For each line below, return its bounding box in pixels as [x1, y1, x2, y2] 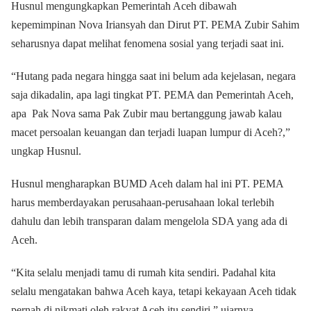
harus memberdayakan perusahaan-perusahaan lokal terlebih [11, 196, 274, 208]
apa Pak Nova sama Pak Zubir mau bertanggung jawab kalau [11, 108, 282, 119]
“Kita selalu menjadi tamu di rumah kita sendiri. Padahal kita [11, 267, 276, 278]
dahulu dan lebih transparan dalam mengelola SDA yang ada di [11, 215, 287, 227]
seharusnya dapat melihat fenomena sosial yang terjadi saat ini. [11, 37, 284, 49]
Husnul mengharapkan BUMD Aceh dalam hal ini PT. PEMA [11, 178, 283, 190]
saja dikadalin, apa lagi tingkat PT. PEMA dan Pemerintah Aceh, [11, 89, 294, 101]
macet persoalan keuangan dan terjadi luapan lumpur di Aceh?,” [11, 126, 290, 138]
